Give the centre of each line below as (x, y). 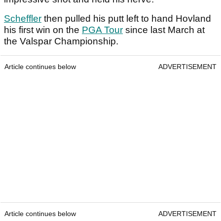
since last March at (164, 30)
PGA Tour (102, 30)
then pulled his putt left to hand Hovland (126, 19)
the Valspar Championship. (62, 41)
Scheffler (23, 19)
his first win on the (43, 30)
